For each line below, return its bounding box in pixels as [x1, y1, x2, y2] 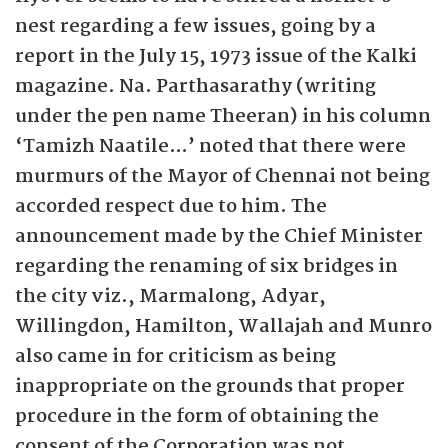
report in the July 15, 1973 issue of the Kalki [15, 42, 417, 72]
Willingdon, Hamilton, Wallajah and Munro [15, 312, 432, 342]
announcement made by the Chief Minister [15, 222, 423, 252]
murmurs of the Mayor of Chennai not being [15, 162, 430, 192]
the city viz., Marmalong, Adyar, [15, 282, 326, 312]
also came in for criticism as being [15, 342, 336, 372]
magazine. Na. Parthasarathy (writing [15, 72, 376, 102]
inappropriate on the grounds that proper [15, 372, 405, 402]
